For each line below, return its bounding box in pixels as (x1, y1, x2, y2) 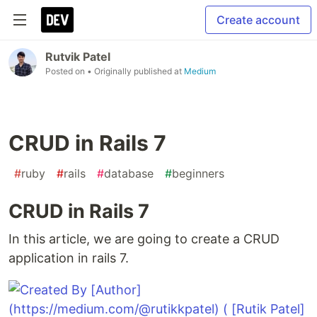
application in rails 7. (8, 250, 129, 265)
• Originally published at (87, 66, 184, 76)
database (104, 166, 154, 180)
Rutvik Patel (45, 50, 110, 64)
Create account (217, 13, 300, 27)
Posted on (45, 66, 87, 76)
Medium (184, 66, 216, 76)
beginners (172, 166, 224, 180)
